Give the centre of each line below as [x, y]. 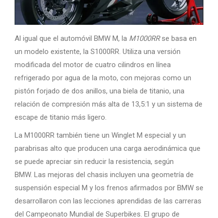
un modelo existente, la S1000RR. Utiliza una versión [98, 52]
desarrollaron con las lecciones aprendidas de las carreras [108, 201]
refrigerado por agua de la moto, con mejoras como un [103, 78]
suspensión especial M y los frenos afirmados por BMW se [109, 188]
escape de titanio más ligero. [61, 117]
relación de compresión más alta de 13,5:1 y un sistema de [109, 104]
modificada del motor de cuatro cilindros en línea [93, 65]
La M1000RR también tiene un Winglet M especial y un [100, 135]
